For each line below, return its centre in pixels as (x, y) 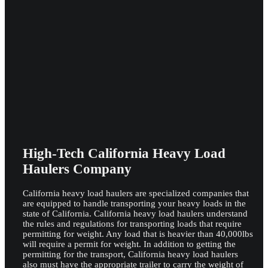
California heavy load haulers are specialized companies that (136, 194)
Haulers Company (77, 169)
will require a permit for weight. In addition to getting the (129, 244)
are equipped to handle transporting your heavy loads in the (134, 204)
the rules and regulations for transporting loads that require (132, 224)
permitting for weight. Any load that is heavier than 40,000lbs (138, 234)
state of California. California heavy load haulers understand (135, 214)
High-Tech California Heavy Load (124, 154)
